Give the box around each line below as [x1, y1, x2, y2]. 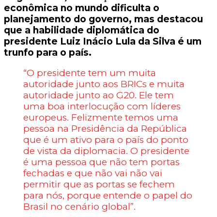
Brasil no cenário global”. [23, 201, 136, 212]
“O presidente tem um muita [23, 67, 156, 78]
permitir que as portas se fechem [23, 178, 175, 190]
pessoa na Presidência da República [23, 123, 187, 134]
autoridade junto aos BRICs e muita [23, 78, 185, 90]
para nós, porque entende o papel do [23, 189, 192, 201]
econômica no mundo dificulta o [4, 2, 159, 14]
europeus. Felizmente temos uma [23, 111, 178, 123]
